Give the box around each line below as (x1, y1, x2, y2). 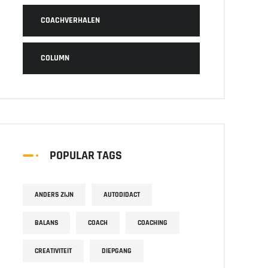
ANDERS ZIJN (35, 190, 74, 199)
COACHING (138, 218, 167, 227)
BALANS (35, 218, 58, 227)
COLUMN (41, 53, 69, 63)
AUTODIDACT (103, 190, 140, 199)
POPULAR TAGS (50, 148, 122, 163)
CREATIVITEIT (35, 246, 72, 255)
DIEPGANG (102, 246, 132, 255)
